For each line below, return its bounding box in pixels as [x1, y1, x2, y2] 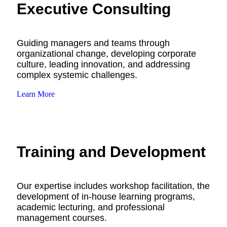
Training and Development [17, 143, 206, 160]
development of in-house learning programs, [17, 191, 195, 202]
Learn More [17, 89, 55, 98]
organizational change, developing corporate [17, 48, 196, 59]
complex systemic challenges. [17, 69, 137, 80]
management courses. [17, 212, 107, 223]
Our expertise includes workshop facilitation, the [17, 180, 210, 191]
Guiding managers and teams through [17, 37, 170, 48]
